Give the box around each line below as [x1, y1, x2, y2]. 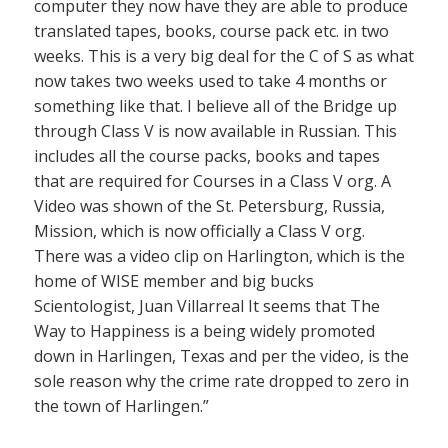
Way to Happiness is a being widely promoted [34, 319, 375, 342]
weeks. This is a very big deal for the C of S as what [34, 44, 414, 67]
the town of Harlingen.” [34, 394, 209, 417]
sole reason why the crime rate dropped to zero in [34, 369, 409, 392]
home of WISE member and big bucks [34, 269, 314, 292]
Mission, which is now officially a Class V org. [34, 219, 365, 242]
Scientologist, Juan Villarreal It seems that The [34, 294, 380, 317]
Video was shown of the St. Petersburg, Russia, [34, 194, 385, 217]
